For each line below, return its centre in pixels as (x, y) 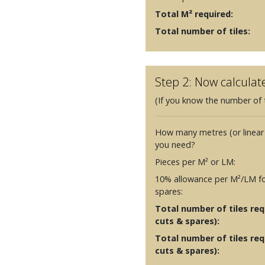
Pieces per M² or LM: (195, 162)
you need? (175, 145)
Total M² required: (194, 14)
